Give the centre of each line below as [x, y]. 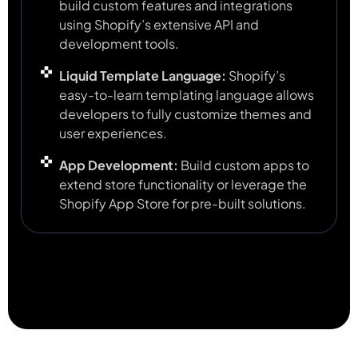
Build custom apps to [245, 165]
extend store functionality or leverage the [183, 185]
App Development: [119, 165]
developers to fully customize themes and [185, 114]
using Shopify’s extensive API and [159, 25]
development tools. [119, 44]
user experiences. [113, 133]
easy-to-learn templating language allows [186, 95]
